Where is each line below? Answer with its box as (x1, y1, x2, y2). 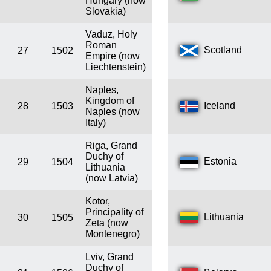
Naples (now (85, 106, 140, 117)
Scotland (204, 45, 242, 56)
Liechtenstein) (85, 62, 146, 73)
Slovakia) (85, 6, 126, 17)
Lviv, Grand (85, 252, 134, 263)
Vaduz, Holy (85, 29, 137, 40)
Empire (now (85, 51, 140, 62)
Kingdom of (85, 96, 134, 106)
